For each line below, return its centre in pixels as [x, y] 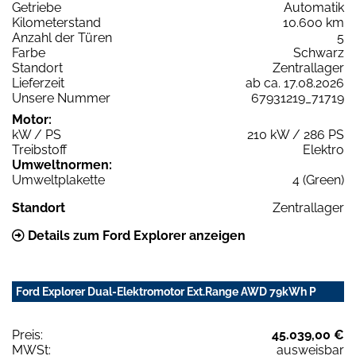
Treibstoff [39, 150]
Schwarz [319, 53]
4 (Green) [318, 180]
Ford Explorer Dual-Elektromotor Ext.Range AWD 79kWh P [166, 292]
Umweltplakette [58, 180]
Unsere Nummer [61, 99]
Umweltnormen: [62, 165]
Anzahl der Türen [62, 38]
